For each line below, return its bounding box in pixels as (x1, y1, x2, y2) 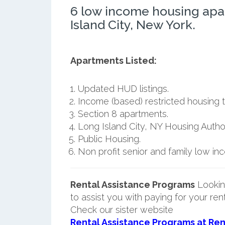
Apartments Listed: (70, 55, 157, 66)
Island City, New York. (70, 17, 195, 32)
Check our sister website (70, 204, 173, 215)
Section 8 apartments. (77, 108, 168, 119)
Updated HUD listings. (77, 83, 169, 94)
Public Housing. (77, 133, 141, 144)
